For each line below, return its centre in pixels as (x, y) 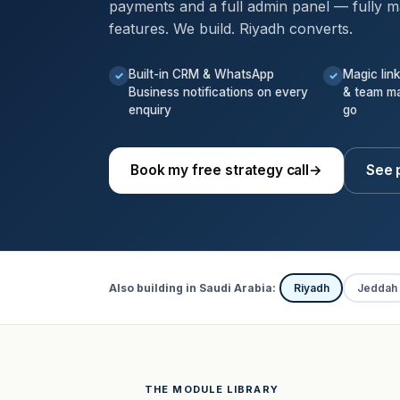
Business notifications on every (218, 92)
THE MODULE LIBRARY (212, 389)
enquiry (150, 110)
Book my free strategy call (220, 170)
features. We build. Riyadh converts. (231, 29)
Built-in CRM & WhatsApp (201, 74)
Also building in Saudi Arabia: (192, 287)
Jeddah (377, 287)
